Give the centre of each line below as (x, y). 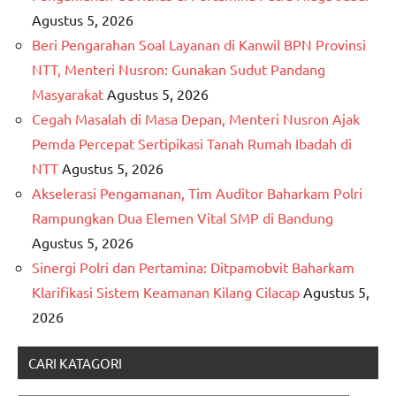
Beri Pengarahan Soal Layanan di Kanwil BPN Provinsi (199, 44)
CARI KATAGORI (75, 362)
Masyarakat (68, 93)
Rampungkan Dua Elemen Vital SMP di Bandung (183, 217)
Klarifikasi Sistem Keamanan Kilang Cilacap (166, 291)
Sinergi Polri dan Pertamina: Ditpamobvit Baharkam (193, 267)
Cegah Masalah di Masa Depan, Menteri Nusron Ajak (196, 118)
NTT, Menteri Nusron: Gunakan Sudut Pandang (179, 69)
